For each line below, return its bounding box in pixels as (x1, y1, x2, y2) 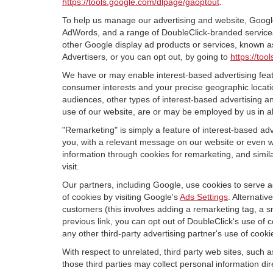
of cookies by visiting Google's (62, 192, 180, 202)
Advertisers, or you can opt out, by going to (62, 52, 230, 62)
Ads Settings (180, 192, 228, 202)
